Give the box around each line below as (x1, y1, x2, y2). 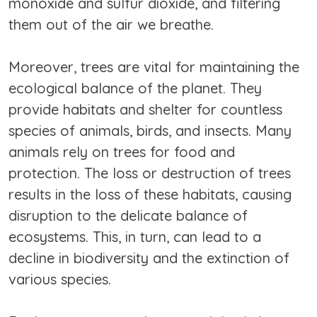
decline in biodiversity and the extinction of (8, 249, 289, 267)
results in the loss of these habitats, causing (8, 185, 292, 204)
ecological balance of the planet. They (8, 79, 262, 98)
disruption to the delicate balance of (8, 207, 248, 225)
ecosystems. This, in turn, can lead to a (8, 228, 261, 246)
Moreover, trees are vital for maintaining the (8, 58, 299, 76)
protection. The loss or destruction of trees (8, 164, 291, 183)
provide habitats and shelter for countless (8, 100, 282, 119)
